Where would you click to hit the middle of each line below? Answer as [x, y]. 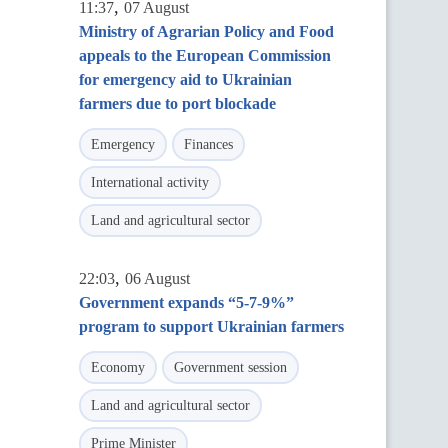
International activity [150, 182]
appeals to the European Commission [205, 55]
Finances [208, 144]
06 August [157, 278]
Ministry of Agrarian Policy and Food [206, 31]
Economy [118, 367]
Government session [230, 367]
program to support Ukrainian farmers [211, 326]
